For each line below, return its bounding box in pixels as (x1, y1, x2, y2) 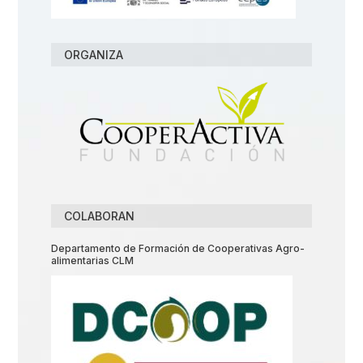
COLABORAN (63, 209, 135, 224)
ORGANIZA (63, 47, 123, 62)
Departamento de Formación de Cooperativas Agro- (50, 242, 305, 255)
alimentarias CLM (50, 254, 134, 267)
